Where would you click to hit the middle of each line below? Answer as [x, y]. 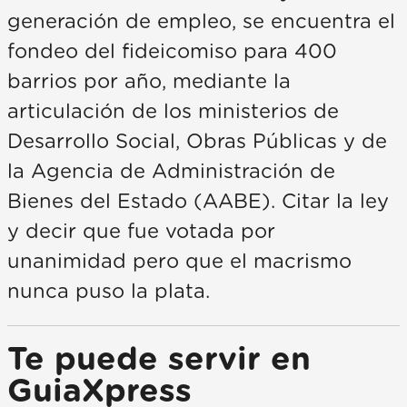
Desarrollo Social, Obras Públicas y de [197, 141]
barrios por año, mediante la [149, 81]
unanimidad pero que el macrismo [179, 261]
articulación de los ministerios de [173, 111]
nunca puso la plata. [109, 291]
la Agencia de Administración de [171, 171]
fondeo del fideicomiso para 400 [172, 51]
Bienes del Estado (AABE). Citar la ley [198, 201]
